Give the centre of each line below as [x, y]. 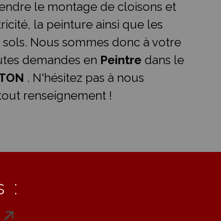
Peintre [121, 60]
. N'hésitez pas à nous [86, 78]
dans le [163, 60]
